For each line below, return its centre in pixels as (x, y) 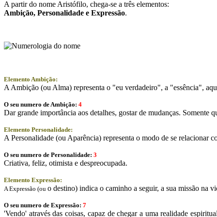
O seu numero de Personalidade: (48, 155)
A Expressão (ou (26, 188)
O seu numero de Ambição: (40, 104)
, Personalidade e (62, 13)
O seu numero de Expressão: (43, 205)
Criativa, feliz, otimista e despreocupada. (66, 163)
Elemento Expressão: (33, 180)
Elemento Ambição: (31, 79)
